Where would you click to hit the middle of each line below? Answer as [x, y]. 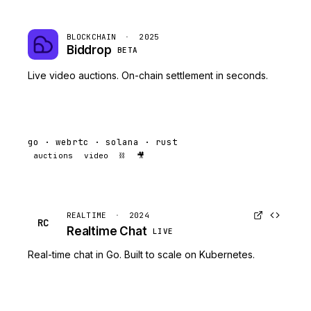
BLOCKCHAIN [92, 37]
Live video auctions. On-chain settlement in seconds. [148, 75]
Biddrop [89, 50]
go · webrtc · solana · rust [103, 142]
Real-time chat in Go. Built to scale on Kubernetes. [141, 254]
